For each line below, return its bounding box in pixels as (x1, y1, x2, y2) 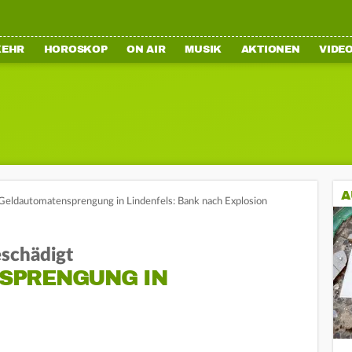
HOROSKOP (43, 43, 108, 56)
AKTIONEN (240, 43, 300, 56)
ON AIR (126, 43, 166, 56)
